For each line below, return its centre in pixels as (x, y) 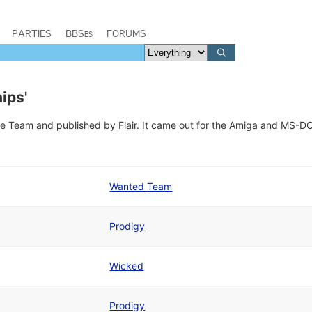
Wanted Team (141, 186)
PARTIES (32, 33)
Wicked (127, 266)
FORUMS (126, 33)
